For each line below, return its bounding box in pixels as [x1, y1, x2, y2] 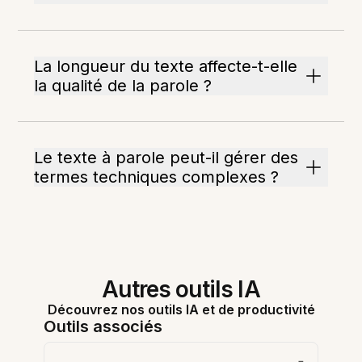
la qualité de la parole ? [34, 76, 213, 95]
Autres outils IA [102, 276, 260, 303]
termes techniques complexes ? [34, 167, 280, 187]
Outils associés [44, 317, 163, 336]
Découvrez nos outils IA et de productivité [47, 301, 315, 318]
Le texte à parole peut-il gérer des [34, 148, 299, 167]
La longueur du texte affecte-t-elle [34, 57, 298, 76]
